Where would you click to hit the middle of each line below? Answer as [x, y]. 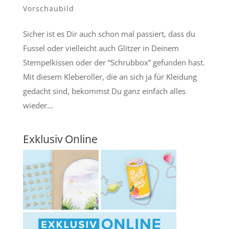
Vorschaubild [48, 8]
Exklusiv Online [60, 139]
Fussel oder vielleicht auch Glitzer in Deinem [101, 48]
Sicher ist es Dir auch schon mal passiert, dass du [109, 33]
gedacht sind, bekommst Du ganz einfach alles [104, 91]
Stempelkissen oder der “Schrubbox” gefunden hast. [114, 62]
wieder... [38, 105]
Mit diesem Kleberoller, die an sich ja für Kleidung [110, 76]
